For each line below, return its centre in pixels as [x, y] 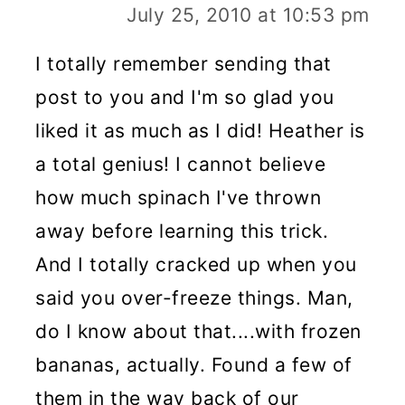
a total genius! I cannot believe [181, 164]
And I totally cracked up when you [196, 264]
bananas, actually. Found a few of [194, 365]
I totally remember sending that [184, 64]
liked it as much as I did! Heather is [200, 131]
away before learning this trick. [182, 231]
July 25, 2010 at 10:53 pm [248, 15]
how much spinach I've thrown [179, 198]
